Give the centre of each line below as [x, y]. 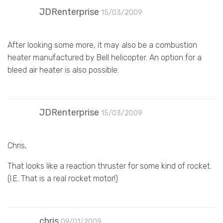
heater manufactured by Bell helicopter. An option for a [105, 57]
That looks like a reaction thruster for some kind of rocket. [110, 166]
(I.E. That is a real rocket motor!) [63, 178]
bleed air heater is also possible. [63, 70]
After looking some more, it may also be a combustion [102, 45]
